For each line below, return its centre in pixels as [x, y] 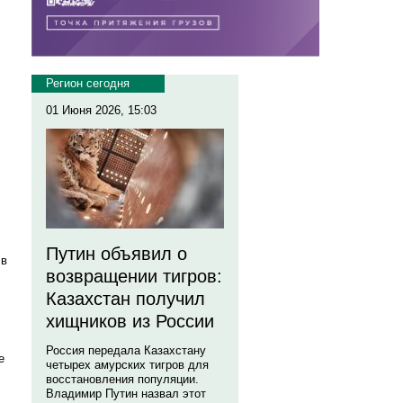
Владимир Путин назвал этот [126, 394]
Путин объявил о [116, 254]
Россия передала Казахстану [126, 350]
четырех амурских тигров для [127, 365]
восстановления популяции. [122, 379]
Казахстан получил [125, 299]
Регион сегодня [88, 83]
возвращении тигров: [134, 276]
